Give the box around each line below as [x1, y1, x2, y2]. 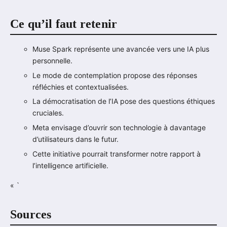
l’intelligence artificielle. [32, 161, 108, 170]
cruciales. [32, 108, 64, 118]
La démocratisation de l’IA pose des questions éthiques [32, 97, 215, 106]
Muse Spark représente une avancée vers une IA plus [32, 45, 209, 54]
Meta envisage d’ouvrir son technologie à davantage [32, 123, 206, 132]
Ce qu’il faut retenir [10, 17, 118, 30]
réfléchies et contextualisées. [32, 82, 129, 91]
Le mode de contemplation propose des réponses [32, 70, 197, 80]
